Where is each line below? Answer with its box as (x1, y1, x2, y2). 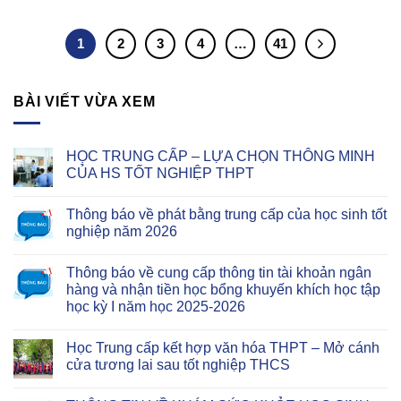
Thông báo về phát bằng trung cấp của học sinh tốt (66, 207, 387, 223)
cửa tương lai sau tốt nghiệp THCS (66, 357, 290, 373)
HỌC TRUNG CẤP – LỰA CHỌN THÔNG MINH (66, 149, 375, 165)
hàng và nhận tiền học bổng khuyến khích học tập (66, 282, 380, 298)
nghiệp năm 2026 (66, 224, 177, 240)
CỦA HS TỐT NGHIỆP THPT (66, 166, 254, 182)
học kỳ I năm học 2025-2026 (66, 299, 245, 315)
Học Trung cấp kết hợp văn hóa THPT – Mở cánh (66, 340, 380, 356)
